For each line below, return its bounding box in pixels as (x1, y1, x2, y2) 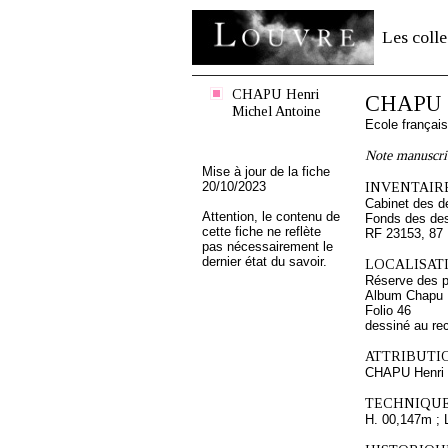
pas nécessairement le (202, 239, 333, 254)
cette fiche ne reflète (202, 224, 321, 239)
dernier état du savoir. (202, 254, 327, 269)
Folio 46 (365, 303, 411, 318)
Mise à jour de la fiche (202, 164, 330, 179)
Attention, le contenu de (202, 209, 340, 224)
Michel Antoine (232, 103, 321, 119)
